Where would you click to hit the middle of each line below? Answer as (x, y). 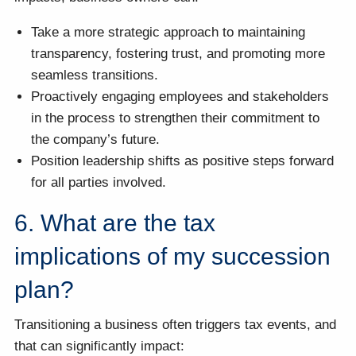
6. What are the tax (115, 223)
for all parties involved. (99, 183)
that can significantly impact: (100, 346)
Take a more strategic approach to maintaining (168, 33)
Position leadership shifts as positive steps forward (183, 161)
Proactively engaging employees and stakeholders (180, 97)
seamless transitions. (95, 75)
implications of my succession (173, 257)
